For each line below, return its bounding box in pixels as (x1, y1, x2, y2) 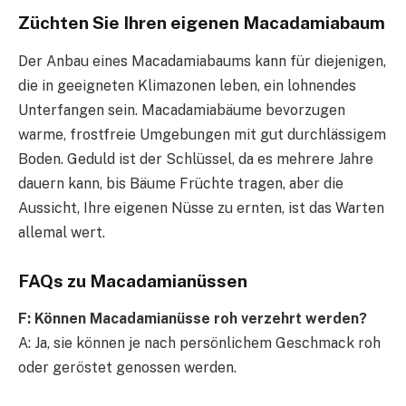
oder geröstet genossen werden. (18, 359, 237, 377)
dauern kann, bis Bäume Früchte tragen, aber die (18, 174, 343, 192)
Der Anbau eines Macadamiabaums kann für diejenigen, (18, 52, 386, 70)
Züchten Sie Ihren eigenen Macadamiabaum (18, 13, 385, 34)
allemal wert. (18, 223, 105, 241)
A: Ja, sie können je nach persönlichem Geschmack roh (18, 334, 381, 353)
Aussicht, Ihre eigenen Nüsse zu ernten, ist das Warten (18, 198, 384, 217)
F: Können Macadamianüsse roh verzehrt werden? (18, 310, 367, 328)
